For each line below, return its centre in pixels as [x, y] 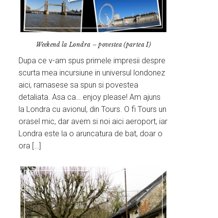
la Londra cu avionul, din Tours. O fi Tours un [93, 109]
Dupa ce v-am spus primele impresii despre [92, 61]
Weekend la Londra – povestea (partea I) [93, 45]
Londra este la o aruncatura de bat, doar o [91, 134]
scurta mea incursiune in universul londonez [92, 73]
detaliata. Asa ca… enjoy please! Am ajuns [90, 97]
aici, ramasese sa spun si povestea [79, 85]
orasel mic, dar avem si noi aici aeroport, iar [93, 122]
